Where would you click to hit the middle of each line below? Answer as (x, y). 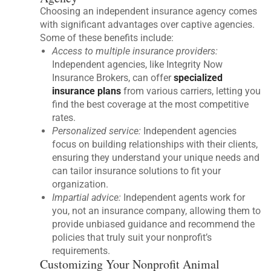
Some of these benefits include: (107, 38)
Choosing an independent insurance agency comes (149, 11)
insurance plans (87, 91)
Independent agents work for (183, 198)
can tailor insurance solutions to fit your (137, 171)
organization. (80, 184)
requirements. (81, 251)
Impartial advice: (87, 198)
